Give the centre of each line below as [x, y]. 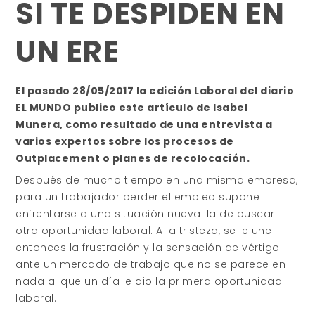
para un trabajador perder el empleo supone [138, 197]
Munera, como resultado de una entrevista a [144, 124]
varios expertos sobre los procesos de [125, 141]
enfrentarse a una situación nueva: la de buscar [145, 214]
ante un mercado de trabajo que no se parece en [151, 264]
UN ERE [67, 52]
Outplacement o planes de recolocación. [133, 158]
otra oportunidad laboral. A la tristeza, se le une [144, 231]
